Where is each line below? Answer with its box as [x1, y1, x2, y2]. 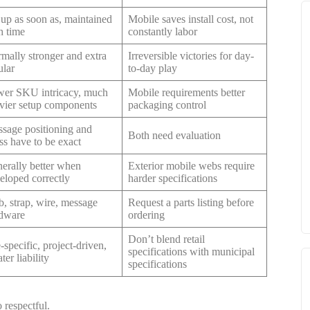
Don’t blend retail [128, 233, 205, 246]
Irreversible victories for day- [128, 50, 254, 62]
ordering [128, 209, 165, 221]
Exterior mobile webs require [128, 160, 255, 172]
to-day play [128, 62, 177, 75]
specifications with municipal [128, 246, 255, 258]
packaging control [128, 99, 206, 111]
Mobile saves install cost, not [128, 13, 253, 26]
